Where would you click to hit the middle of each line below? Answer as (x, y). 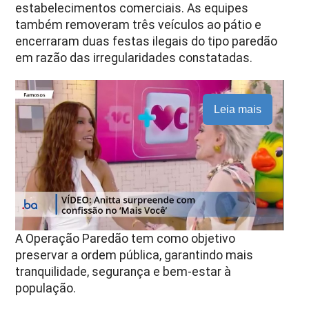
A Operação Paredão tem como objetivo (126, 239)
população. (46, 289)
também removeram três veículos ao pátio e (139, 24)
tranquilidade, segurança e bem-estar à (123, 272)
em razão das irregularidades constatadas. (134, 58)
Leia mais (237, 109)
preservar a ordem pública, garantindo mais (134, 256)
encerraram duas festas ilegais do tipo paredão (147, 41)
